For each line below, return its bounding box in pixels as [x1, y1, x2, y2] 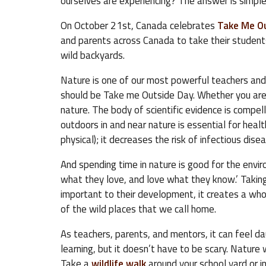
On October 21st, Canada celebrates [61, 18, 217, 33]
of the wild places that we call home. [61, 201, 216, 217]
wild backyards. [61, 47, 125, 63]
